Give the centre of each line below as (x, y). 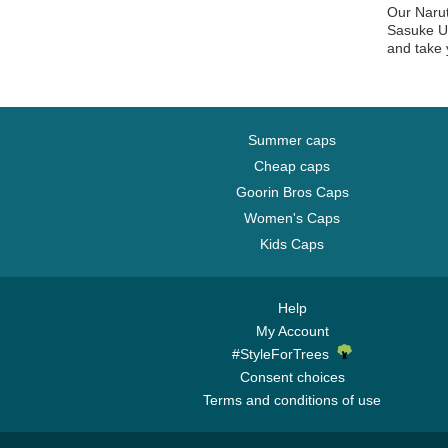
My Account (292, 331)
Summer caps (292, 140)
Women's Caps (292, 218)
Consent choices (292, 377)
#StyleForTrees (284, 354)
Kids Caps (292, 244)
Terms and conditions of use (292, 400)
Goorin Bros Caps (292, 192)
